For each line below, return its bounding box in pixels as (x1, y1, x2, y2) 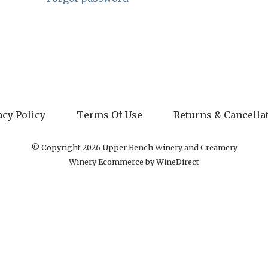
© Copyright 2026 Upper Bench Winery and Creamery (31, 142, 237, 152)
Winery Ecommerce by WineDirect (69, 157, 199, 167)
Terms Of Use (77, 108, 142, 121)
